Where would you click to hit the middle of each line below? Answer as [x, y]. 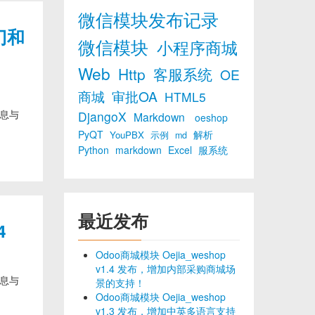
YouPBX [128, 135]
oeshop [211, 117]
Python [95, 150]
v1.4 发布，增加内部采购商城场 [166, 269]
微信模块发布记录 [148, 19]
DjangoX [104, 116]
